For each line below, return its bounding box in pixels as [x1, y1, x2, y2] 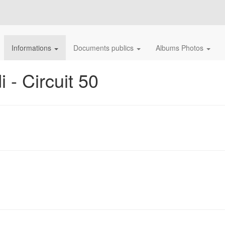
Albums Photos [156, 43, 205, 53]
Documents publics [73, 43, 136, 53]
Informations [12, 43, 53, 53]
